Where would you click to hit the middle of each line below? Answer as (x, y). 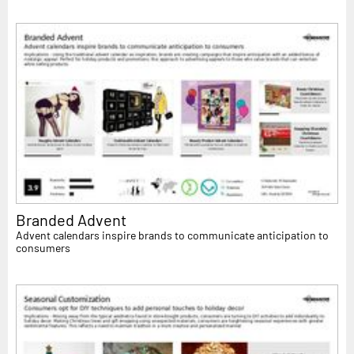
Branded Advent (71, 220)
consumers (43, 248)
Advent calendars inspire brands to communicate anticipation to (172, 235)
